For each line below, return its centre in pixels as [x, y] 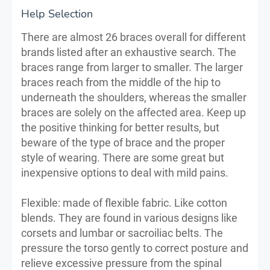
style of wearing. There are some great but [123, 157]
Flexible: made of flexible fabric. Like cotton [124, 202]
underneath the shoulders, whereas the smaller [134, 97]
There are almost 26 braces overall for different [133, 37]
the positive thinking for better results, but [120, 127]
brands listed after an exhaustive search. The [129, 52]
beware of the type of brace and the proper [123, 142]
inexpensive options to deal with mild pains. [125, 172]
